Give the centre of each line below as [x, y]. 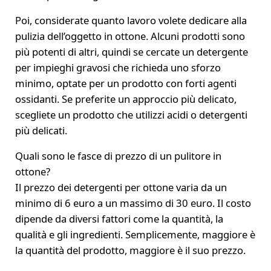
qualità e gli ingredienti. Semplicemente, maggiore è [135, 234]
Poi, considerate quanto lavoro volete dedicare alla [131, 20]
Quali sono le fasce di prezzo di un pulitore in [118, 155]
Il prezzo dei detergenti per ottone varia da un [121, 187]
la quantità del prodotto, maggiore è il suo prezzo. [130, 250]
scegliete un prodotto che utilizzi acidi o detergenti [131, 114]
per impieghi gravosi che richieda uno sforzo [118, 67]
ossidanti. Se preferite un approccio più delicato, [126, 99]
